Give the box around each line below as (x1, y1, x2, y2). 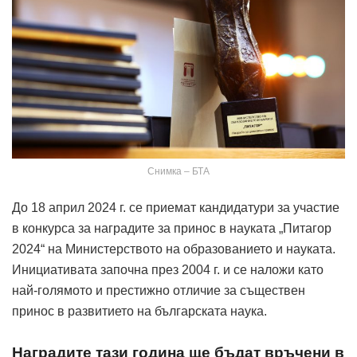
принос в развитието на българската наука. (12, 304, 267, 318)
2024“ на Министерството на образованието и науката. (12, 241, 335, 256)
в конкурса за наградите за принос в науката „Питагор (12, 221, 331, 235)
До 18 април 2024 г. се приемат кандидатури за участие (12, 200, 339, 214)
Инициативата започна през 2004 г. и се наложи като (12, 262, 324, 277)
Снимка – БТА (147, 165, 210, 177)
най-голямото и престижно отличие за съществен (12, 283, 305, 297)
